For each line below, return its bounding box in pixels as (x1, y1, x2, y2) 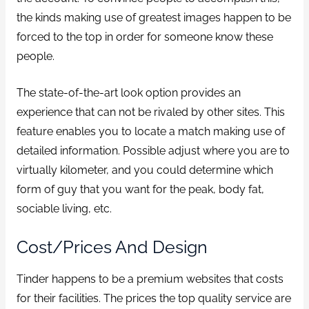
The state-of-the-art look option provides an (16, 86, 241, 100)
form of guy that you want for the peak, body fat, (16, 183, 264, 197)
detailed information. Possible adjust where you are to (16, 144, 290, 158)
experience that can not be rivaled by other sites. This (16, 106, 285, 119)
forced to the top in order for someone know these (16, 30, 273, 44)
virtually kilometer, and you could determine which (16, 163, 273, 177)
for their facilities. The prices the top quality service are (16, 292, 291, 306)
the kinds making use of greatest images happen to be (16, 11, 291, 25)
